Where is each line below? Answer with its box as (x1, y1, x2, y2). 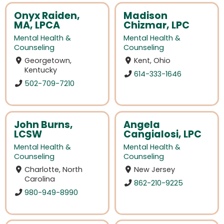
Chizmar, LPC (123, 18, 189, 32)
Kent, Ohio (134, 55, 171, 66)
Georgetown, (24, 55, 72, 66)
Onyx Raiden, (14, 8, 80, 22)
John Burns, (14, 117, 73, 131)
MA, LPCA (14, 18, 60, 32)
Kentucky (24, 65, 57, 75)
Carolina (24, 173, 55, 184)
